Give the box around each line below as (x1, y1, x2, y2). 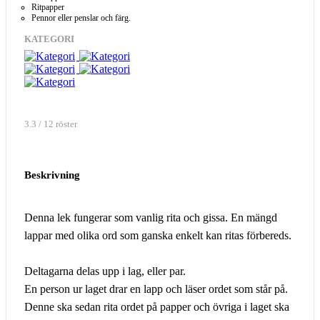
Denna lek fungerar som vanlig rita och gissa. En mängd (24, 211, 277, 224)
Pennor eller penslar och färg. (31, 13, 131, 24)
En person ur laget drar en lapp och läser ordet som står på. (24, 282, 288, 295)
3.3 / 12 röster (24, 119, 77, 130)
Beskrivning (24, 169, 80, 181)
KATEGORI (24, 34, 74, 45)
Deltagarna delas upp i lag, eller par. (24, 264, 186, 277)
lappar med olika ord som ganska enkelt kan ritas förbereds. (24, 229, 291, 241)
